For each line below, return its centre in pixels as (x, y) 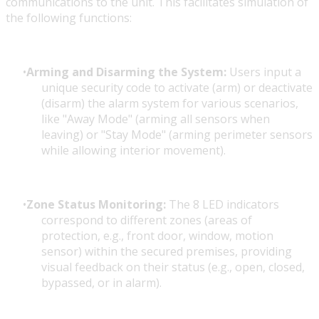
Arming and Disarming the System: (126, 72)
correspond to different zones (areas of (147, 220)
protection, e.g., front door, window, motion (157, 236)
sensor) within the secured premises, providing (167, 252)
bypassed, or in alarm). (101, 283)
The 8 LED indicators (223, 205)
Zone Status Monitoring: (96, 205)
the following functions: (69, 18)
